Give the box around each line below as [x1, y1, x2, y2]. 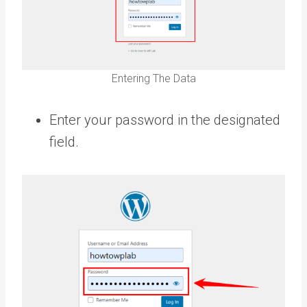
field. [49, 133, 79, 150]
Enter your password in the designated [49, 111, 280, 128]
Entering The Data [111, 71, 196, 85]
